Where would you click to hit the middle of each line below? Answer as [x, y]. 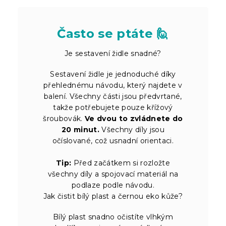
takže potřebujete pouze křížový [113, 107]
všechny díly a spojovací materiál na [113, 174]
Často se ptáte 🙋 [113, 33]
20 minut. [80, 129]
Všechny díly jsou [132, 129]
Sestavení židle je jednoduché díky [113, 74]
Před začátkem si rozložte [121, 163]
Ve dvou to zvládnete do [134, 118]
